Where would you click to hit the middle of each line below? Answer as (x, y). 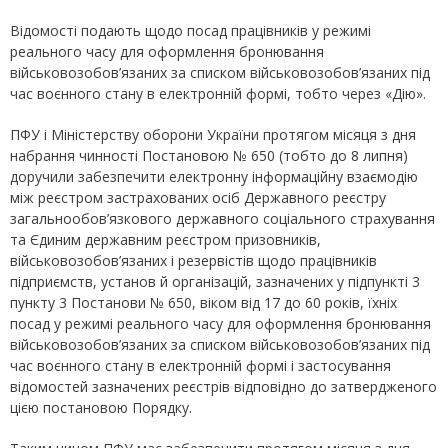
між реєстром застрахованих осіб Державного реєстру (198, 198)
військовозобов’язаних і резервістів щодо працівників (193, 261)
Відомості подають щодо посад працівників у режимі (190, 31)
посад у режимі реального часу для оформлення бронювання (220, 324)
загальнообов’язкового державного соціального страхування (222, 219)
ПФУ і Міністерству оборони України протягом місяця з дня (213, 135)
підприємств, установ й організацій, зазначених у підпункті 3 (215, 282)
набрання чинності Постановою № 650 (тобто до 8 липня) (209, 156)
